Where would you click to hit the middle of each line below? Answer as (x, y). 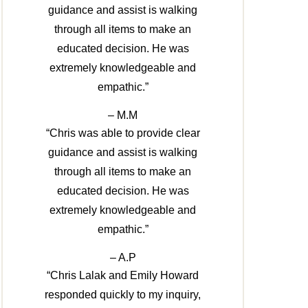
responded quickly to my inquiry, (123, 295)
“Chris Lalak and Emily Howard (123, 276)
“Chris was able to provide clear (123, 133)
